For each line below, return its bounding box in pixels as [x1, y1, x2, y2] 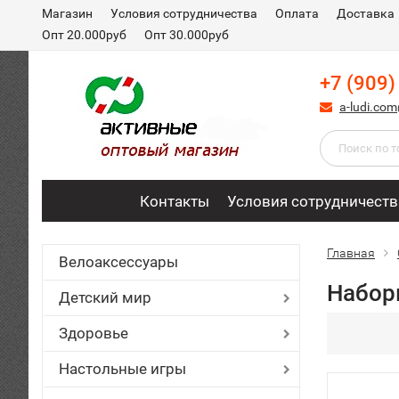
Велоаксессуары [59, 253, 178, 271]
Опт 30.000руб [144, 28, 229, 42]
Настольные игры [59, 360, 186, 378]
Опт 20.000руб [42, 28, 126, 42]
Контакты [139, 192, 209, 210]
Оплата [275, 6, 319, 20]
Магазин [42, 6, 93, 20]
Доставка [337, 6, 395, 20]
